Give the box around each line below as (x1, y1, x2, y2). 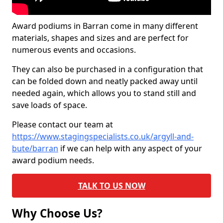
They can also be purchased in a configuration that (12, 64, 203, 75)
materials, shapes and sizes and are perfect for (12, 32, 189, 43)
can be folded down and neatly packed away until (12, 76, 198, 87)
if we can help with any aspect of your (58, 143, 202, 154)
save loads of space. (12, 100, 87, 111)
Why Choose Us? (12, 206, 103, 221)
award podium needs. (12, 155, 94, 166)
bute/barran (12, 143, 58, 154)
